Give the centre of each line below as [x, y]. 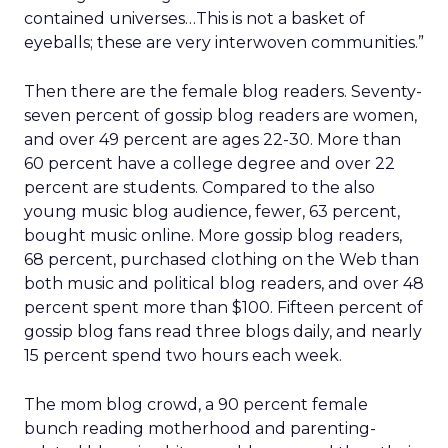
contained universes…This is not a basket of [194, 18]
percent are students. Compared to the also [199, 187]
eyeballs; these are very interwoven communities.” [224, 42]
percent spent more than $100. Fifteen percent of [223, 307]
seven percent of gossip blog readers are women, [220, 115]
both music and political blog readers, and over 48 [224, 283]
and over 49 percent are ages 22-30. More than [212, 139]
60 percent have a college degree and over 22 [209, 163]
